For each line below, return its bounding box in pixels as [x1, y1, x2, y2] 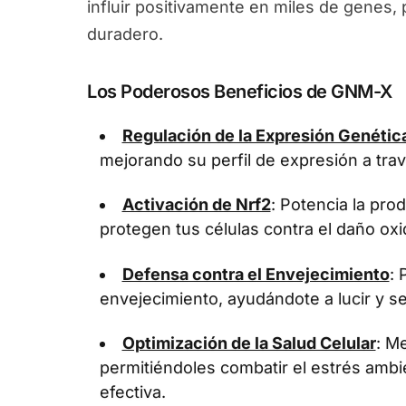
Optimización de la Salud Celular [121, 333, 376, 353]
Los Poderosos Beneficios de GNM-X [87, 81, 392, 102]
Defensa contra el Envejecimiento [121, 264, 390, 284]
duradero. [87, 24, 163, 43]
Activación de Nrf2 [121, 195, 271, 214]
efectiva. [99, 382, 166, 401]
